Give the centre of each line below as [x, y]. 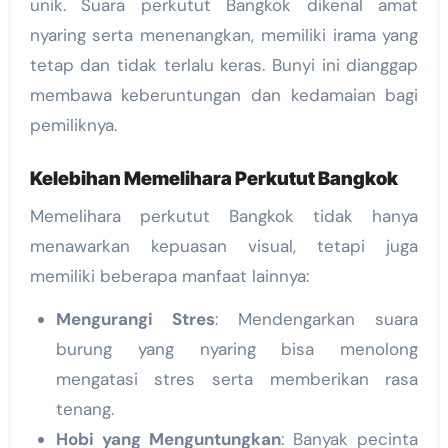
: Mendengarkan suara [316, 318]
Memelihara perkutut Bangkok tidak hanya [224, 215]
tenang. [84, 408]
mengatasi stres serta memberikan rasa [237, 378]
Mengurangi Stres [135, 318]
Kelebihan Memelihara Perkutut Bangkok [213, 179]
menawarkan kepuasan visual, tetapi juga [224, 245]
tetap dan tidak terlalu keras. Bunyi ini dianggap [224, 65]
